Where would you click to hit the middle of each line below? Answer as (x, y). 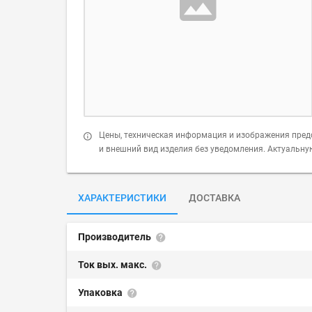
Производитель (116, 237)
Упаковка (101, 292)
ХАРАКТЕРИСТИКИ (122, 198)
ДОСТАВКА (214, 198)
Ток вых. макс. (114, 265)
